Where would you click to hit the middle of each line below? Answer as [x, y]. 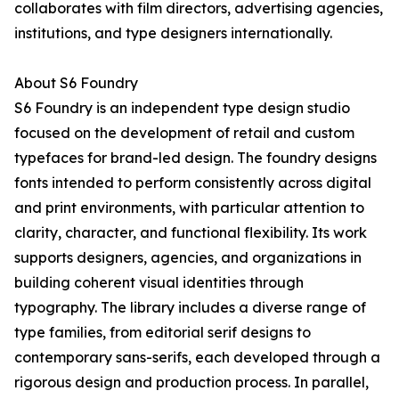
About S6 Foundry [76, 83]
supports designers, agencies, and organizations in [188, 258]
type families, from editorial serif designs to [163, 333]
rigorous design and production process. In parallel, [191, 383]
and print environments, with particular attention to [189, 208]
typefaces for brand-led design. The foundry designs [195, 158]
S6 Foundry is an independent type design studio [182, 108]
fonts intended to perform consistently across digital [193, 183]
